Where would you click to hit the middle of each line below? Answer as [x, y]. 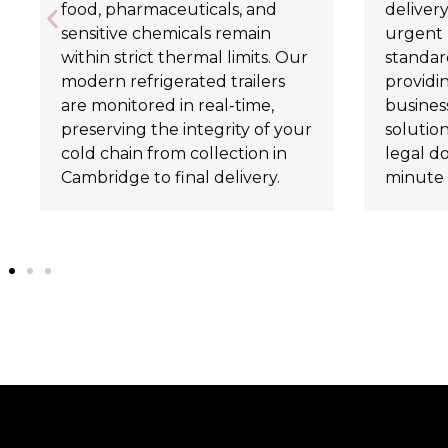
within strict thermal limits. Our [184, 58]
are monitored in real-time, [167, 106]
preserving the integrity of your [186, 130]
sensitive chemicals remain [166, 34]
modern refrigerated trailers [173, 82]
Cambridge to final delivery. [170, 178]
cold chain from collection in [174, 154]
